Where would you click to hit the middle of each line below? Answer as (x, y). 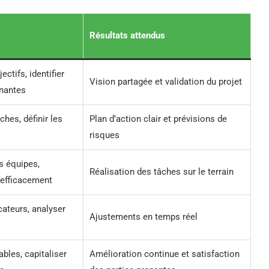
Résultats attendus (127, 35)
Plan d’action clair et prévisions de (158, 119)
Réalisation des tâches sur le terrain (162, 171)
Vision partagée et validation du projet (166, 81)
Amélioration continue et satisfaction (165, 254)
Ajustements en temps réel (144, 216)
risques (104, 135)
